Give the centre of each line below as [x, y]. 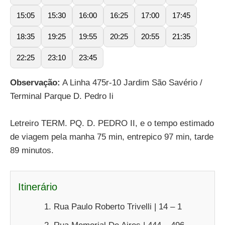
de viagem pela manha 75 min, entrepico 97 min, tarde [112, 137]
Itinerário [38, 187]
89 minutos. [32, 151]
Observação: [35, 82]
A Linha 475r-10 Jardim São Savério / [131, 82]
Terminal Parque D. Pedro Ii [62, 96]
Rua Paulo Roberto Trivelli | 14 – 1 [118, 207]
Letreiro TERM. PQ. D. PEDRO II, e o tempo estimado [112, 124]
